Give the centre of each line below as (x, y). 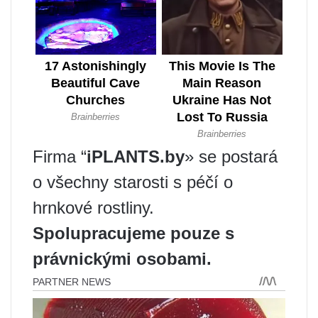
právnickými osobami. (122, 258)
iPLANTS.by (136, 156)
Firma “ (60, 156)
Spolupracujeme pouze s (133, 233)
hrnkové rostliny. (93, 207)
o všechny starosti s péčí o (133, 182)
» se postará (231, 156)
